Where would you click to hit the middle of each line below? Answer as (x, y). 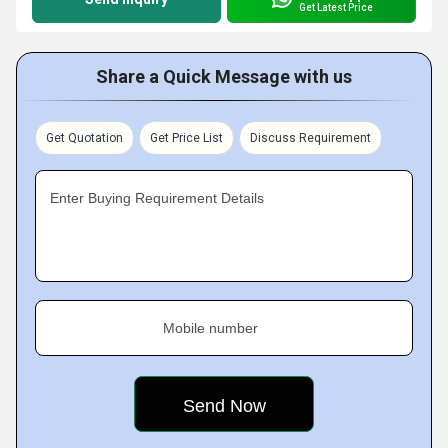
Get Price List (186, 138)
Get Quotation (84, 138)
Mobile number (210, 328)
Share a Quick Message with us (224, 76)
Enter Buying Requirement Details (157, 198)
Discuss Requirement (310, 138)
